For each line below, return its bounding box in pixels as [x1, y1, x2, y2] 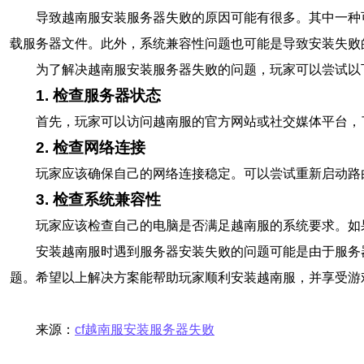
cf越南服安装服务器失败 [75, 323, 214, 336]
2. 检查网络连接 [36, 139, 145, 156]
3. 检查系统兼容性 [36, 191, 161, 208]
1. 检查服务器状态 [36, 87, 161, 104]
